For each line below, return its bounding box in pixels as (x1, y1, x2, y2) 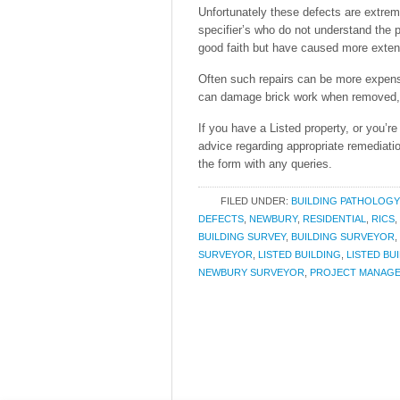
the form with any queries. (198, 157, 332, 171)
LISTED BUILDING (258, 249, 341, 260)
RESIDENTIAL (303, 213, 366, 224)
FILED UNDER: (221, 196, 291, 206)
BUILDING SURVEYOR (291, 231, 395, 242)
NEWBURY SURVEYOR (198, 267, 304, 278)
